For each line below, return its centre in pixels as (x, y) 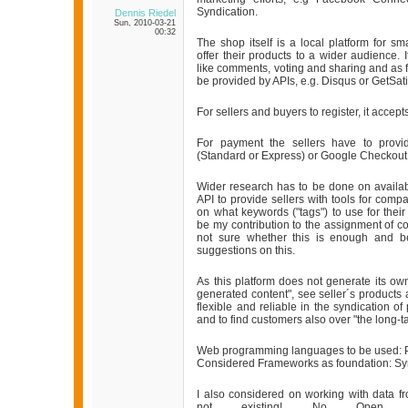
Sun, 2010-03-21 (145, 23)
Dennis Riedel (146, 13)
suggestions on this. (246, 251)
